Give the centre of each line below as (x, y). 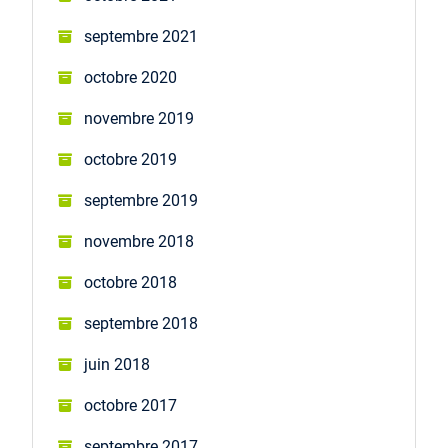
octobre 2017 (130, 405)
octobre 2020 (130, 77)
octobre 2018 (130, 282)
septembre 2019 (140, 200)
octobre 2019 (130, 159)
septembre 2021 (140, 36)
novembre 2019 (138, 118)
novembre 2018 (138, 241)
